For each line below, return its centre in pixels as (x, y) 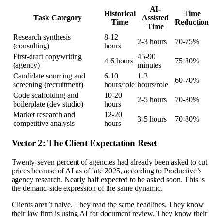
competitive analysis (44, 123)
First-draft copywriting (47, 56)
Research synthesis (42, 37)
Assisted (155, 17)
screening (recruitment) (48, 84)
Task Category (58, 17)
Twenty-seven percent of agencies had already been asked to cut (109, 162)
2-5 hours (152, 99)
